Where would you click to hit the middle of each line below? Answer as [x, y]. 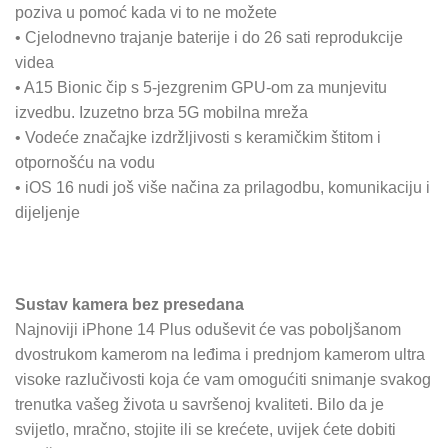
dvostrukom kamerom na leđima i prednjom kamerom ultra [220, 354]
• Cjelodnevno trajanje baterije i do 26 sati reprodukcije [209, 38]
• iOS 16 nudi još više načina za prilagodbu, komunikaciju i [222, 188]
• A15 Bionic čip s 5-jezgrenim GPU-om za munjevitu [201, 88]
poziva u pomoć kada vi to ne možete [146, 13]
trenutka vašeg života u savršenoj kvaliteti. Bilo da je [199, 404]
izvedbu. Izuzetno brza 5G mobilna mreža [161, 113]
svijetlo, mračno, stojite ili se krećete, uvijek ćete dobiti [205, 429]
